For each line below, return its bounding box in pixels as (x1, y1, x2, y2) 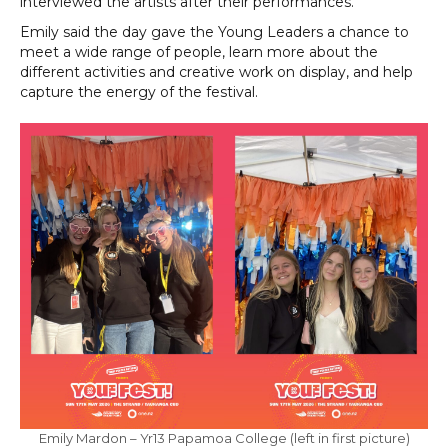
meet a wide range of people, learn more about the (20, 42, 378, 61)
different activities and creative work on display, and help (20, 62, 413, 81)
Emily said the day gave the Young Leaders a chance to (20, 22, 409, 41)
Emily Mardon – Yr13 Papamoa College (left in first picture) (38, 429, 410, 446)
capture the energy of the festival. (20, 82, 258, 101)
